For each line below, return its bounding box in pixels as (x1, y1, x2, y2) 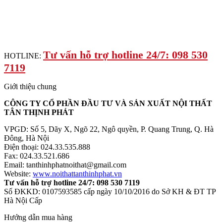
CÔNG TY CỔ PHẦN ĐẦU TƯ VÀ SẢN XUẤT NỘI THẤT (4, 99, 212, 108)
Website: (4, 169, 33, 178)
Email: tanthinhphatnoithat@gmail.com (4, 160, 126, 169)
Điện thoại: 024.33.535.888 (4, 142, 90, 151)
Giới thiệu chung (4, 82, 56, 91)
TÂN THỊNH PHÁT (4, 108, 74, 116)
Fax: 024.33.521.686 (4, 151, 69, 160)
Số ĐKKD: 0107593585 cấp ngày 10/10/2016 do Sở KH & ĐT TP (4, 187, 216, 196)
